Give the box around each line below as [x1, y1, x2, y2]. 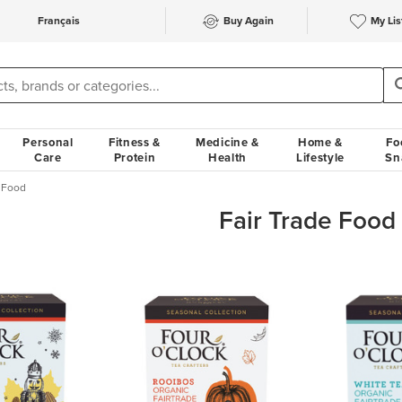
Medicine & [196, 134, 259, 151]
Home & [297, 134, 344, 151]
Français [37, 13, 80, 29]
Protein [113, 149, 156, 166]
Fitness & [108, 134, 162, 151]
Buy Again [223, 13, 274, 29]
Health [207, 149, 248, 166]
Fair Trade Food [219, 202, 397, 239]
